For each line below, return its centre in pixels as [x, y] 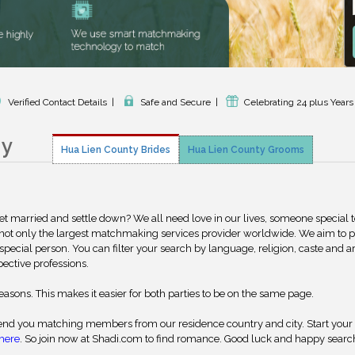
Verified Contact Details [57, 103]
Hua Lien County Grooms [246, 150]
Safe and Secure [176, 103]
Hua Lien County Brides [116, 150]
